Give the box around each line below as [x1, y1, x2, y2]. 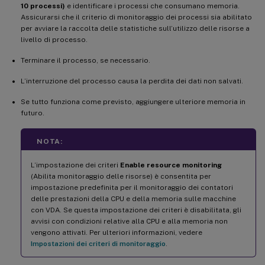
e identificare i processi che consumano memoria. [65, 1, 240, 10]
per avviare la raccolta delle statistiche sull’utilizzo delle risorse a [21, 24, 250, 33]
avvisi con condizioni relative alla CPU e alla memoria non [31, 216, 228, 225]
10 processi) [21, 1, 65, 10]
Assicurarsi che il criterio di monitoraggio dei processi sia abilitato [21, 12, 252, 21]
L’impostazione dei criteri [31, 160, 120, 169]
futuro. [21, 108, 44, 117]
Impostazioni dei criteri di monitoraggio [31, 239, 166, 248]
